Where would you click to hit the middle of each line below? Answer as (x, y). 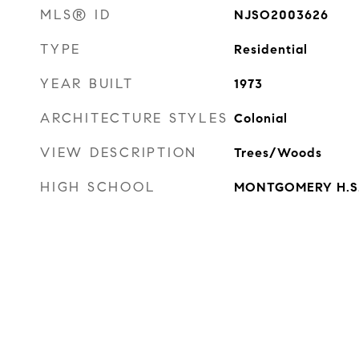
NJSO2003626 (281, 15)
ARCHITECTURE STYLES (134, 118)
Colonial (260, 118)
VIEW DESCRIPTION (119, 153)
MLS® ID (76, 15)
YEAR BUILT (87, 84)
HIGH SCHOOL (98, 187)
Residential (270, 49)
